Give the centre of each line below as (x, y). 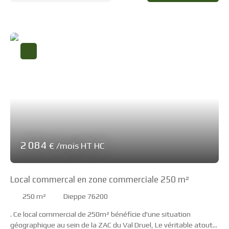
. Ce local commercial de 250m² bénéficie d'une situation (100, 214)
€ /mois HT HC (77, 145)
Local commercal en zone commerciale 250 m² (175, 179)
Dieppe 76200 (86, 196)
